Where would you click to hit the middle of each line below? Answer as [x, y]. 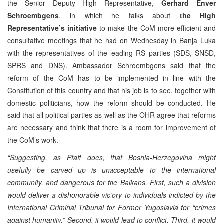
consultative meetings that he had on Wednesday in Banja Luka [111, 40]
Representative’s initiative [52, 28]
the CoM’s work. [33, 140]
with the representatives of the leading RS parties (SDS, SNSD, [111, 53]
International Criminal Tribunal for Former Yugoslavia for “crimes [111, 207]
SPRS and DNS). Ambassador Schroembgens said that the [111, 65]
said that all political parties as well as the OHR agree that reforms [111, 115]
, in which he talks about [119, 15]
